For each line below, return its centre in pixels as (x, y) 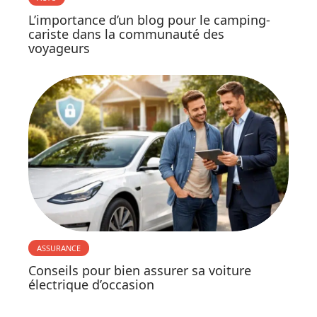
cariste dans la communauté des (126, 34)
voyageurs (59, 48)
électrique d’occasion (91, 285)
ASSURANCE (59, 248)
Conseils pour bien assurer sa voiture (140, 271)
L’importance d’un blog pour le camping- (149, 20)
